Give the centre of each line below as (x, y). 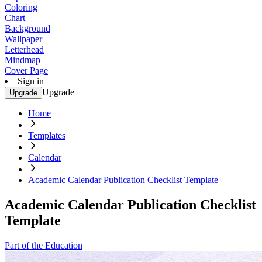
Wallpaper (23, 39)
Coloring (21, 7)
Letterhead (24, 49)
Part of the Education (44, 245)
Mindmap (23, 60)
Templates (47, 135)
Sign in (31, 81)
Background (27, 28)
